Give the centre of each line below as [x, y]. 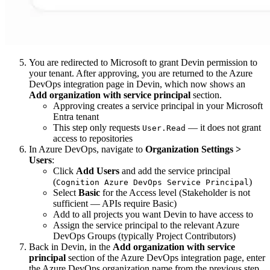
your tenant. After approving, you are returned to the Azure [141, 74]
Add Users [98, 171]
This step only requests [98, 128]
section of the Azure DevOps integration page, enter [165, 258]
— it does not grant [223, 128]
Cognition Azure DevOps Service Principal [152, 183]
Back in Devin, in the [71, 247]
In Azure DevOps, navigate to [87, 149]
